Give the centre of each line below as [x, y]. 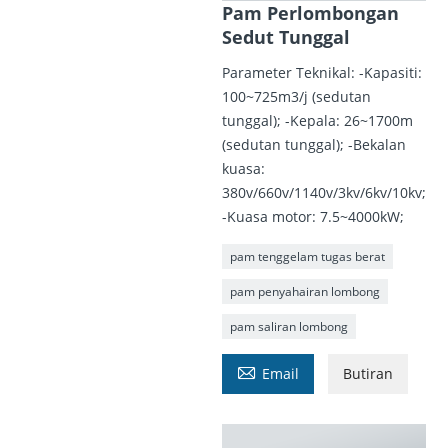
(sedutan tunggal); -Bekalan [313, 145]
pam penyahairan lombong [304, 292]
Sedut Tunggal [285, 37]
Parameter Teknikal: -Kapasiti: [321, 73]
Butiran [367, 374]
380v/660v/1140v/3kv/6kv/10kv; [323, 193]
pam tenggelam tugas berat [307, 257]
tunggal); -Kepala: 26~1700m [317, 121]
